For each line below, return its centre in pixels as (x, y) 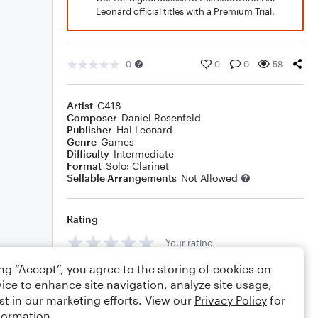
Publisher (89, 130)
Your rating (189, 242)
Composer (92, 117)
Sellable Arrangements (122, 178)
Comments (93, 274)
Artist (80, 105)
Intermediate (144, 154)
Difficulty (88, 154)
